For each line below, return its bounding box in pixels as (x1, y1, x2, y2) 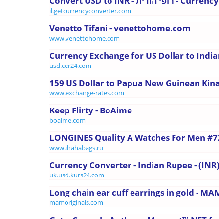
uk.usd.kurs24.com (49, 170, 104, 179)
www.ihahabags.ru (49, 143, 103, 152)
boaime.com (49, 115, 86, 125)
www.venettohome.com (49, 33, 120, 43)
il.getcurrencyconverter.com (49, 6, 131, 15)
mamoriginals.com (49, 197, 103, 207)
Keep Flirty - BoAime (49, 104, 132, 116)
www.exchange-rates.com (49, 88, 124, 97)
